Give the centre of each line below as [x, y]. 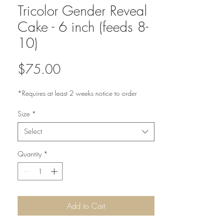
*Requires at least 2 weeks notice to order [77, 93]
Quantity [30, 154]
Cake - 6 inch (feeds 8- [83, 27]
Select [33, 131]
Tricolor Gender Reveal [82, 11]
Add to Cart [86, 206]
